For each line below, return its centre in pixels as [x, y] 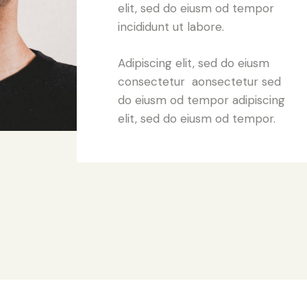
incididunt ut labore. [171, 26]
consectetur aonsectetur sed [199, 82]
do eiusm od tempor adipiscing [201, 100]
